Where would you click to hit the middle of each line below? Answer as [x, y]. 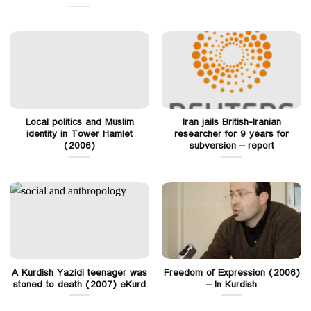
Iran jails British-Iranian [232, 122]
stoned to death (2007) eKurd [79, 284]
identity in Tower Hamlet [79, 134]
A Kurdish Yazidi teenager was [79, 272]
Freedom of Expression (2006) [232, 272]
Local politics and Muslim [79, 122]
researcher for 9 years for [232, 134]
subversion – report [232, 146]
